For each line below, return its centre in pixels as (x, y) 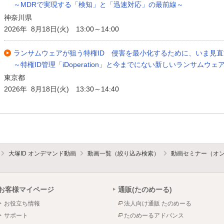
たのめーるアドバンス (154, 215)
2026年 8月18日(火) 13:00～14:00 (62, 29)
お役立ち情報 (22, 203)
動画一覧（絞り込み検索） (123, 154)
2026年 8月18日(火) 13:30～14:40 (62, 89)
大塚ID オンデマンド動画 (42, 154)
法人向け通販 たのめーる (158, 203)
